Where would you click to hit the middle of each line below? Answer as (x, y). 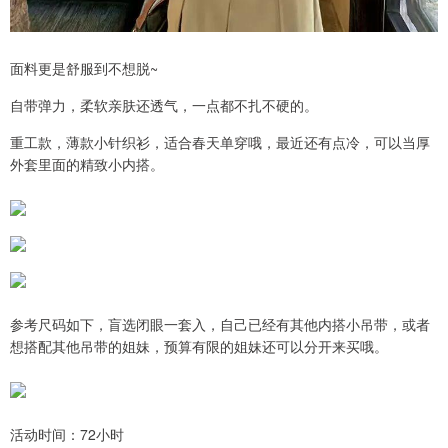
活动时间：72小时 (67, 433)
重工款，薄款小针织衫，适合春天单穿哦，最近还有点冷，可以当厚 (220, 141)
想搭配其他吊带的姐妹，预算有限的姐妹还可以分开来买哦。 (199, 345)
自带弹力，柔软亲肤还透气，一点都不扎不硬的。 (164, 104)
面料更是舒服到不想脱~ (84, 67)
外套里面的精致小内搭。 (87, 163)
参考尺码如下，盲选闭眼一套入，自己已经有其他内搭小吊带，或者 (220, 323)
